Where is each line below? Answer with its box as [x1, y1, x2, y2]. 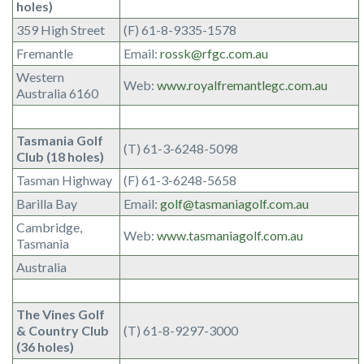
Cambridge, [16, 219, 82, 235]
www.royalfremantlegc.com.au [157, 77, 327, 93]
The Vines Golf [16, 306, 105, 322]
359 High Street [16, 22, 105, 37]
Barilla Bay [16, 196, 77, 211]
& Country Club [16, 323, 109, 338]
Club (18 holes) [16, 149, 104, 164]
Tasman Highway [16, 172, 112, 188]
